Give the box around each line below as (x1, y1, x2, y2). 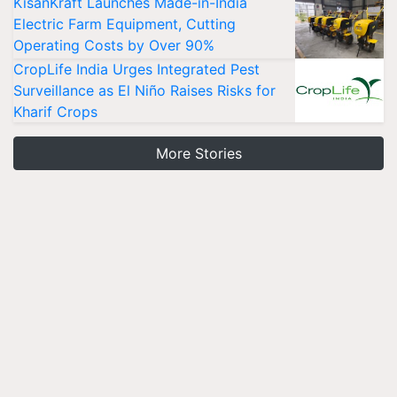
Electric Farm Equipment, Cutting (13, 15, 236, 33)
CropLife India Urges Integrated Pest (13, 60, 260, 78)
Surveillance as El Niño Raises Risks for (13, 82, 276, 99)
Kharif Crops (13, 103, 97, 121)
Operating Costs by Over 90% (13, 36, 214, 54)
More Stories (155, 144, 242, 162)
